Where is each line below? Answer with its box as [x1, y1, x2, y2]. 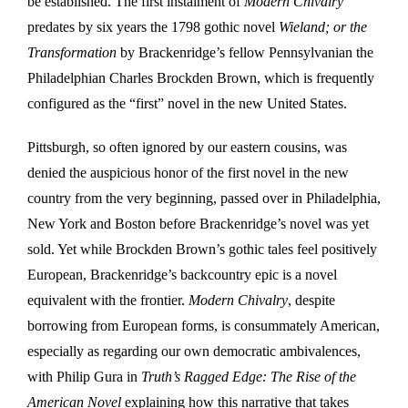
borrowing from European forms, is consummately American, [27, 317, 380, 333]
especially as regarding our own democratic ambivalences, [27, 342, 361, 359]
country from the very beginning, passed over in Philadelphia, [27, 189, 381, 206]
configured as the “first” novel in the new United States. [27, 95, 347, 111]
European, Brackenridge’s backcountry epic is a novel [27, 266, 337, 282]
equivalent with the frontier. [27, 291, 189, 308]
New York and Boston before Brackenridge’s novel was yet [27, 215, 369, 231]
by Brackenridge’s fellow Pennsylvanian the [120, 44, 373, 60]
